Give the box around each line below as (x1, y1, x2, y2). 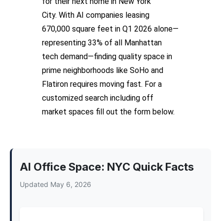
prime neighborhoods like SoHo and (42, 66, 163, 75)
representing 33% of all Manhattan (42, 38, 162, 47)
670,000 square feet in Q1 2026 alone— (42, 24, 179, 34)
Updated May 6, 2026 (20, 180, 91, 188)
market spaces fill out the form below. (42, 107, 177, 116)
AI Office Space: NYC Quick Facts (20, 160, 194, 173)
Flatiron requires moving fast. (42, 79, 145, 89)
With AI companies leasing (59, 10, 149, 20)
